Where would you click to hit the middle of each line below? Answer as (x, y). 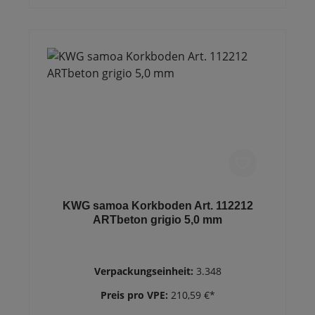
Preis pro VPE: (135, 295)
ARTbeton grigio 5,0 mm (157, 220)
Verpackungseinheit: (145, 271)
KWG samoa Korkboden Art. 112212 (157, 206)
